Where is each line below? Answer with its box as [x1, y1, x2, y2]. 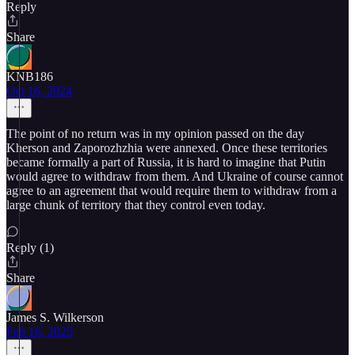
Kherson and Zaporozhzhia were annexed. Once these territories [6, 141, 327, 155]
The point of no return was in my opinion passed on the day [6, 127, 304, 140]
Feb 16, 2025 [6, 325, 73, 338]
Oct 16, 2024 [6, 84, 72, 97]
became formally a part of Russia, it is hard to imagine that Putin [6, 155, 326, 169]
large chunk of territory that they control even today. [6, 198, 265, 212]
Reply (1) [6, 241, 54, 254]
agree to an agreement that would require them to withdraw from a [6, 184, 337, 197]
